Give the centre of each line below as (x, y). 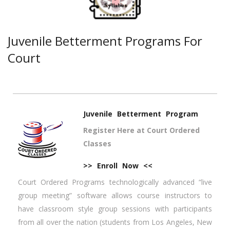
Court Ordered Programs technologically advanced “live (115, 182)
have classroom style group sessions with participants (115, 209)
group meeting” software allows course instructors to (115, 196)
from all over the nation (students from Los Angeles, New (115, 222)
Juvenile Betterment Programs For (105, 41)
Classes (97, 144)
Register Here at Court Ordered (141, 130)
